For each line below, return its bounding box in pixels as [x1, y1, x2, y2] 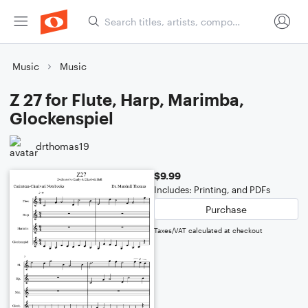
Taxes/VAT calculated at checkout [154, 226, 263, 234]
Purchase [206, 203, 247, 215]
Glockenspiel [10, 108, 113, 128]
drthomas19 [36, 140, 89, 152]
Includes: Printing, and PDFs [154, 184, 270, 195]
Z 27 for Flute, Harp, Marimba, [10, 89, 244, 109]
